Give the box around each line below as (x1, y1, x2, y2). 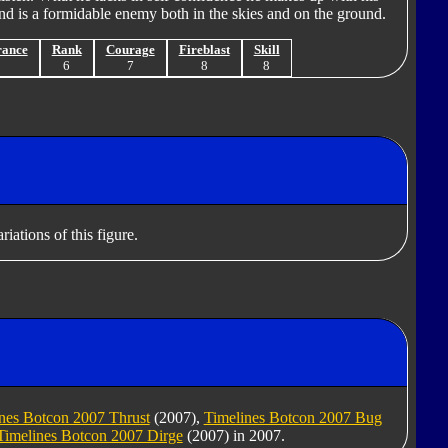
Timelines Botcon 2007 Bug (203, 408, 382, 426)
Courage (105, 42, 155, 58)
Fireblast (178, 42, 230, 58)
